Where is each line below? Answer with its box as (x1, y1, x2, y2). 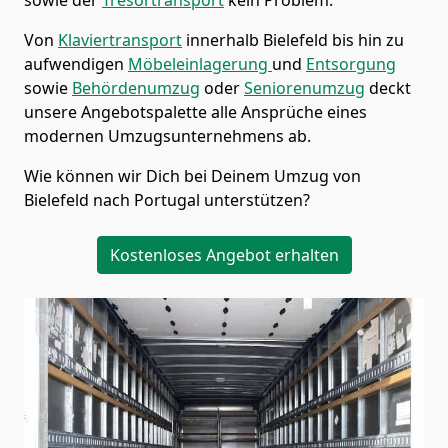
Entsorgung (306, 52, 396, 75)
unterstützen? (204, 188, 310, 211)
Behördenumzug (72, 76, 200, 99)
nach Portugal (89, 188, 204, 211)
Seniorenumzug (244, 76, 365, 99)
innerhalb (182, 28, 263, 51)
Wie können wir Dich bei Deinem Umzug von (24, 164, 361, 187)
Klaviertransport (58, 28, 182, 51)
